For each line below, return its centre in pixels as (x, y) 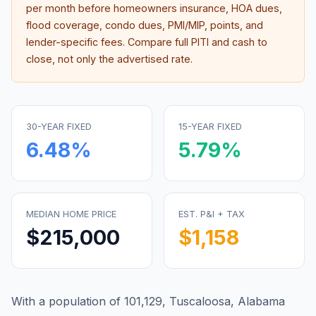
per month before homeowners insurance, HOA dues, (154, 8)
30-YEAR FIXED (59, 127)
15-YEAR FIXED (210, 127)
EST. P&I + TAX (212, 214)
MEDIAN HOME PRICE (71, 214)
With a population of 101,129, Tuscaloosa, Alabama (148, 301)
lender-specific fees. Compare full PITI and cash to (147, 42)
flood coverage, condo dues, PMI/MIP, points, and (145, 25)
